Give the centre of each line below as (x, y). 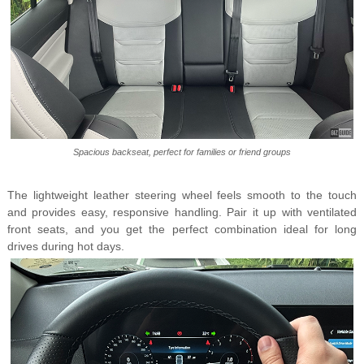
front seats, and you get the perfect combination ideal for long (182, 230)
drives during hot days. (65, 247)
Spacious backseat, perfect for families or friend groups (182, 152)
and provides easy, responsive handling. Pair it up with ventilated (182, 212)
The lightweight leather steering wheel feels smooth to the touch (182, 195)
